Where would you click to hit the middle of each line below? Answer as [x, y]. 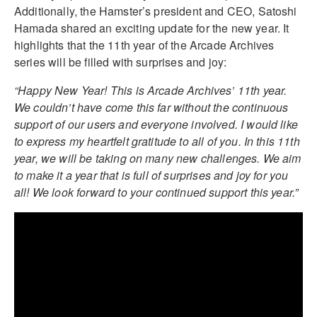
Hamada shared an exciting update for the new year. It [152, 28]
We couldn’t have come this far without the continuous [151, 107]
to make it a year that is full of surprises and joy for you [151, 175]
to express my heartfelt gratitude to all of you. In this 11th [157, 141]
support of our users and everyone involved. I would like [156, 124]
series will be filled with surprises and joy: [121, 62]
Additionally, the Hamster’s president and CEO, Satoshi [156, 11]
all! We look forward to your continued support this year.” [156, 192]
